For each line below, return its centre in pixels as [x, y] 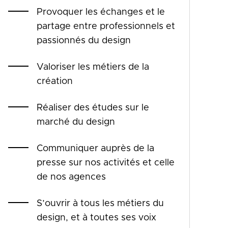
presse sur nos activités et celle [106, 163]
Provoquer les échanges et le [101, 12]
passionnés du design [84, 40]
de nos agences [71, 177]
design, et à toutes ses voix [96, 218]
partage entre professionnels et [106, 26]
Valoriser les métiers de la [93, 67]
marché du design [76, 122]
